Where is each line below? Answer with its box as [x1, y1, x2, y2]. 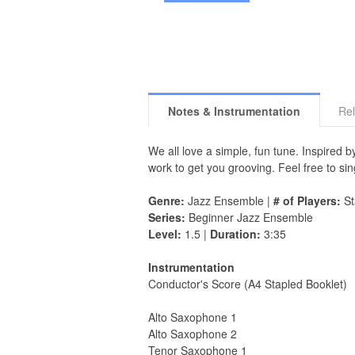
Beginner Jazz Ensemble [185, 209, 313, 226]
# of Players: [273, 193, 341, 209]
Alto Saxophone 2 [148, 326, 237, 342]
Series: [148, 209, 185, 226]
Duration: [210, 226, 261, 242]
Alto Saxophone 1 [148, 309, 237, 326]
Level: [148, 226, 181, 242]
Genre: [148, 193, 185, 209]
